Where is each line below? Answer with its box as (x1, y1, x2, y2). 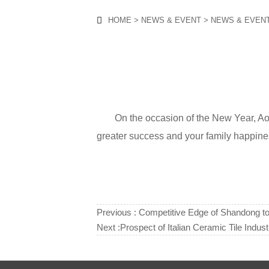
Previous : (97, 207, 139, 218)
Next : (97, 222, 121, 233)
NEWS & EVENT (141, 15, 202, 25)
